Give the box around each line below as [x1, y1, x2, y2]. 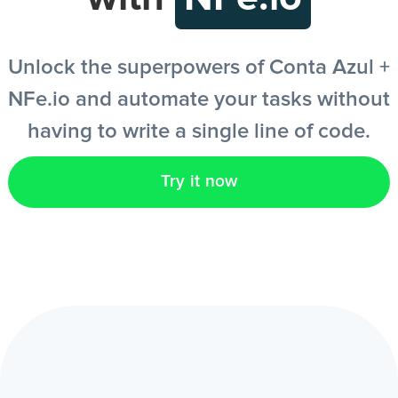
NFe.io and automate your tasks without [8, 89, 390, 110]
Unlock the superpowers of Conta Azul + [8, 57, 390, 78]
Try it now [160, 173, 238, 190]
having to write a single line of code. [28, 121, 370, 142]
